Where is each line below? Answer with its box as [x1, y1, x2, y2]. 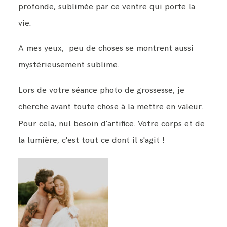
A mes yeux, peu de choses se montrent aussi [18, 43, 194, 54]
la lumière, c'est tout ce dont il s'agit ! [18, 135, 165, 146]
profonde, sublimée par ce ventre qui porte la [18, 1, 195, 12]
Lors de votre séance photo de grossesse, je [18, 85, 184, 96]
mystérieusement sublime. [18, 60, 119, 70]
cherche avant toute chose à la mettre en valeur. [18, 102, 203, 112]
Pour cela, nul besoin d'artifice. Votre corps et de [18, 119, 205, 129]
